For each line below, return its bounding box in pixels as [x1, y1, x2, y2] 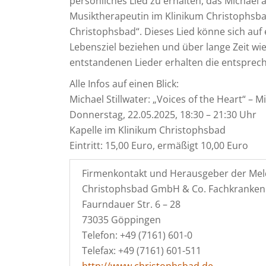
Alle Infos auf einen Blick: [69, 77, 179, 90]
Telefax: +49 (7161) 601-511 [82, 244, 201, 257]
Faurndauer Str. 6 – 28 [82, 198, 180, 211]
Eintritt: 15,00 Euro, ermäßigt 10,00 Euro [69, 139, 248, 152]
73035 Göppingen [82, 213, 161, 226]
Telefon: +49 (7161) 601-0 [82, 229, 192, 242]
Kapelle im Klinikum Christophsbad [69, 123, 226, 137]
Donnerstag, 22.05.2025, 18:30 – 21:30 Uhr [69, 108, 256, 121]
